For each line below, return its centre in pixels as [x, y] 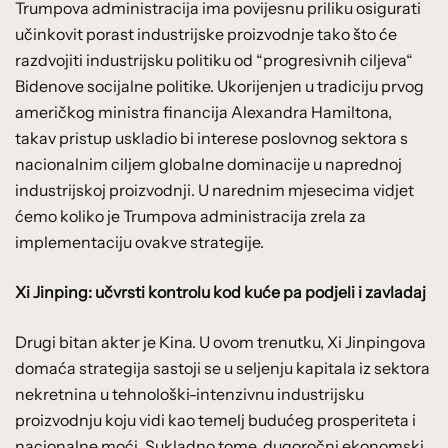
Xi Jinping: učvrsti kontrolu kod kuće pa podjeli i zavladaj [220, 291]
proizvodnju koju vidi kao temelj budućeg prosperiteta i [215, 419]
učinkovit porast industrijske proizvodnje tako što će [206, 33]
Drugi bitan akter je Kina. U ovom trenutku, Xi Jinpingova [220, 341]
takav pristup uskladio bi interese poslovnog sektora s [211, 137]
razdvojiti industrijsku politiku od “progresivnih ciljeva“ [214, 59]
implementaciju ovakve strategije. [139, 241]
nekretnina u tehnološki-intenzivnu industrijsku [189, 393]
